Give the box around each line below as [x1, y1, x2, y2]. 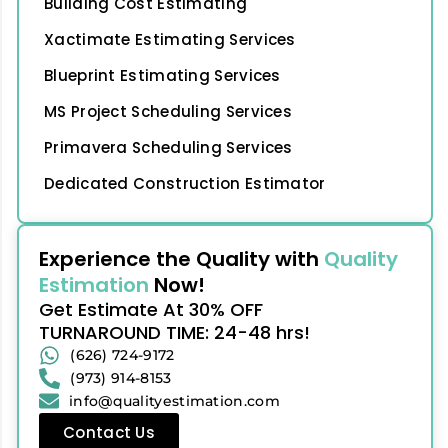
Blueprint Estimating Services [44, 64, 281, 86]
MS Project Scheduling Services [44, 100, 292, 122]
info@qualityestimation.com [69, 391, 280, 410]
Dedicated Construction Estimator [44, 172, 326, 194]
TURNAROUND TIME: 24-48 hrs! [39, 319, 310, 345]
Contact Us [63, 421, 155, 443]
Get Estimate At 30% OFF [39, 296, 263, 322]
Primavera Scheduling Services [44, 136, 293, 158]
